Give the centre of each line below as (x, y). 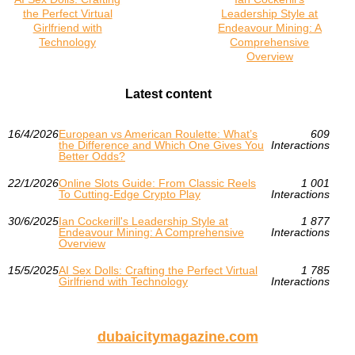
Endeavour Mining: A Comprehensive (151, 232)
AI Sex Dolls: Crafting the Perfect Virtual (158, 270)
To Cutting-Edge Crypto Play (130, 194)
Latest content (169, 94)
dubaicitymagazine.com (177, 336)
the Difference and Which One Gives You (161, 145)
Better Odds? (92, 156)
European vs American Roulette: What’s (158, 134)
